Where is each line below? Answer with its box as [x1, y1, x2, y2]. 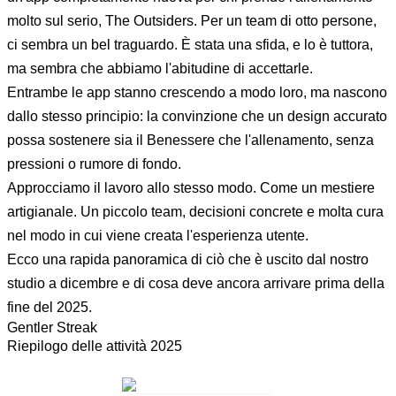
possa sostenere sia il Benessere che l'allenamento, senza [7, 132, 374, 148]
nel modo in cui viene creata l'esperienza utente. [7, 227, 308, 243]
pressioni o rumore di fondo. [7, 156, 181, 171]
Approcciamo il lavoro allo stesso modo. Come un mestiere [7, 179, 375, 195]
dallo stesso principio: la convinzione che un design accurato [7, 108, 387, 124]
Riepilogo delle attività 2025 [7, 338, 182, 354]
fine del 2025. [7, 299, 92, 315]
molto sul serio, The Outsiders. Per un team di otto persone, [7, 12, 377, 28]
